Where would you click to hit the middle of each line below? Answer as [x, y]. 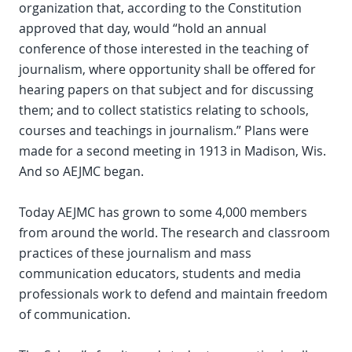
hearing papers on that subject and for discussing [166, 90]
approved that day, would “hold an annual [143, 28]
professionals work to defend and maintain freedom [173, 294]
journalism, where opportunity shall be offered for [167, 69]
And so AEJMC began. [81, 171]
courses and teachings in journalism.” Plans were [164, 130]
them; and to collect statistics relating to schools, [164, 110]
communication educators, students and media [160, 273]
